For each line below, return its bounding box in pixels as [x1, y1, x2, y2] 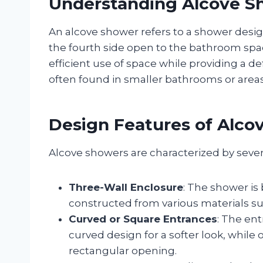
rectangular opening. [69, 244, 177, 257]
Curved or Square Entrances [69, 213, 217, 225]
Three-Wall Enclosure [69, 181, 183, 193]
